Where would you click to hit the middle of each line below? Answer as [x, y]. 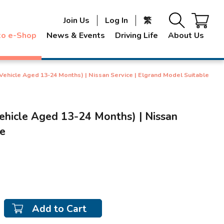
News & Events [76, 35]
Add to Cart [59, 208]
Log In [116, 21]
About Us [186, 35]
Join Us [76, 21]
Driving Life [136, 35]
